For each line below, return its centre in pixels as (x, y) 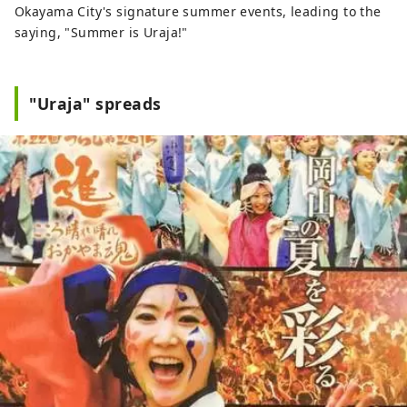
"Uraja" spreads (95, 103)
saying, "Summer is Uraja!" (101, 32)
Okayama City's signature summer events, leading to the (198, 11)
